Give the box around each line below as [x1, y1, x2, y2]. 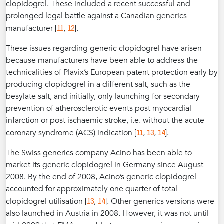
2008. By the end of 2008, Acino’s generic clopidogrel [6, 171, 196, 182]
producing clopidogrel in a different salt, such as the [6, 79, 190, 90]
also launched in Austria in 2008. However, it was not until [6, 208, 209, 219]
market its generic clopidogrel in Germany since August [6, 159, 203, 170]
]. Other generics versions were [105, 196, 214, 207]
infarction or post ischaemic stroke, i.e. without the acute [6, 115, 204, 126]
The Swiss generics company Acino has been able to [6, 147, 192, 158]
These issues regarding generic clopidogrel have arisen [6, 43, 202, 54]
